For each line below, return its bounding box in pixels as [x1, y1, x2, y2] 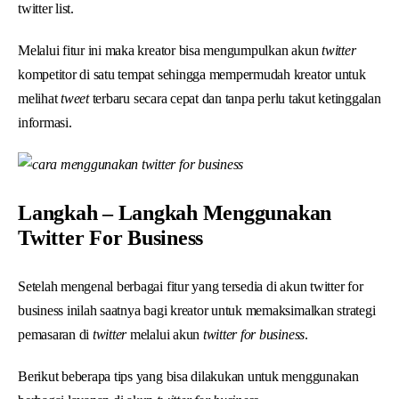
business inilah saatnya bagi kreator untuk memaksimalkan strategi [18, 302, 376, 318]
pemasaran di [18, 326, 93, 342]
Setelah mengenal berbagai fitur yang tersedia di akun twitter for [18, 278, 363, 294]
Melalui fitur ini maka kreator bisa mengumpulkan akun [18, 42, 319, 58]
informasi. [18, 114, 72, 130]
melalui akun [126, 326, 203, 342]
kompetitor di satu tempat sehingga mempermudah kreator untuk [18, 66, 366, 82]
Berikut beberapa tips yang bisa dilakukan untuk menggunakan [18, 368, 359, 384]
